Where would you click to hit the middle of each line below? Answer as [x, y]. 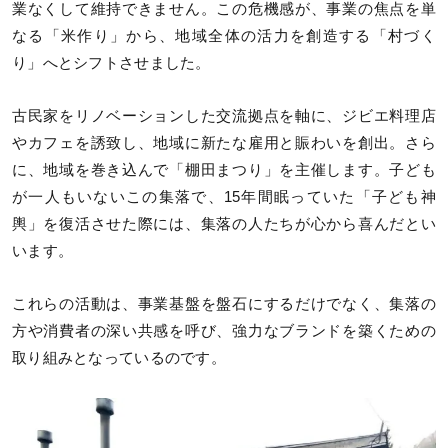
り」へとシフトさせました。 [111, 62]
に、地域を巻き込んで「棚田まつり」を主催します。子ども [224, 169]
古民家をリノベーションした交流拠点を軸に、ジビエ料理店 [224, 115]
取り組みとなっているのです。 [119, 357]
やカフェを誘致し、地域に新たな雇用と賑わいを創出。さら [224, 142]
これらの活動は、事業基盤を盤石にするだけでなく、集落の [224, 303]
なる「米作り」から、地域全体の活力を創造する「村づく [224, 35]
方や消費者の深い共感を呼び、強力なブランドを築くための [224, 330]
